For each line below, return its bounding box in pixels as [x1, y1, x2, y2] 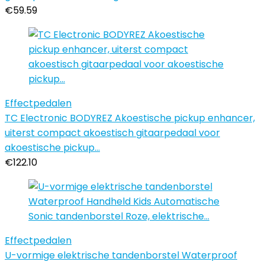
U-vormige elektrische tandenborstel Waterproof [5, 248, 237, 262]
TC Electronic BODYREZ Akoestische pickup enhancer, [5, 111, 255, 125]
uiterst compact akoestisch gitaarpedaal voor [5, 126, 220, 140]
